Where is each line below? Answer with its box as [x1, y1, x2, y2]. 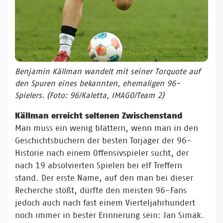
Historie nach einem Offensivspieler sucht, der [15, 148, 189, 157]
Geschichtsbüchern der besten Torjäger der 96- [15, 136, 192, 145]
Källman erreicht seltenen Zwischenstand [15, 111, 183, 120]
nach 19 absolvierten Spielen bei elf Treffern [15, 161, 182, 170]
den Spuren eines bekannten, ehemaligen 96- [15, 79, 180, 88]
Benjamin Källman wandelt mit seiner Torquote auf [15, 67, 200, 76]
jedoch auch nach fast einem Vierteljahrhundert [15, 198, 195, 207]
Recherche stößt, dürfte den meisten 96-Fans [15, 186, 187, 195]
